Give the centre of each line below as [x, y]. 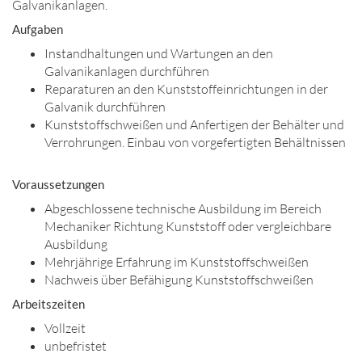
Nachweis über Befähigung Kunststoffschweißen [179, 280]
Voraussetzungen [58, 184]
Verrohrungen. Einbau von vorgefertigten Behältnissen [196, 142]
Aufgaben [38, 29]
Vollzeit [65, 328]
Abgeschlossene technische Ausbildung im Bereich [183, 208]
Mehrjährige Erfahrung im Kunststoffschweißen [177, 262]
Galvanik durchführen [105, 107]
